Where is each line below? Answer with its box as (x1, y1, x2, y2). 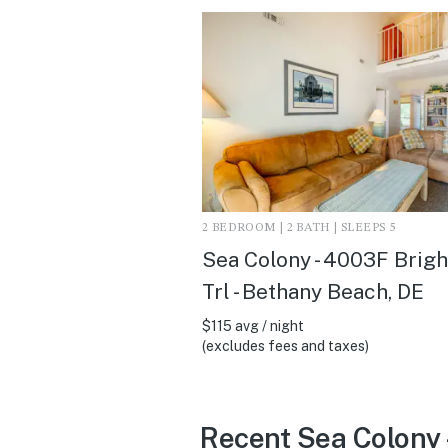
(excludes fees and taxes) (202, 337, 369, 354)
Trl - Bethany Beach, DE (202, 278, 424, 304)
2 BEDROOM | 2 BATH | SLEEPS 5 (202, 221, 396, 234)
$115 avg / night (202, 317, 304, 334)
